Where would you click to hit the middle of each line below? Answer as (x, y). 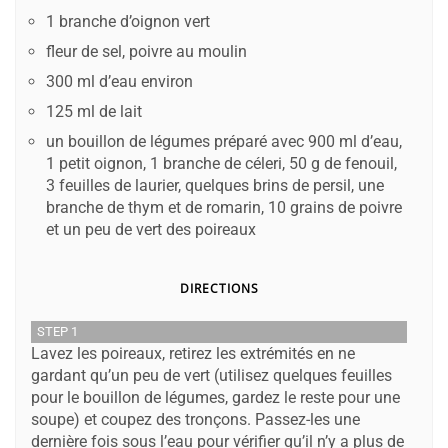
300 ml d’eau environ (119, 81)
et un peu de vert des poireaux (151, 229)
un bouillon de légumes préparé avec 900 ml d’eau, (224, 141)
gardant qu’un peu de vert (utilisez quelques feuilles (211, 375)
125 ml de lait (94, 111)
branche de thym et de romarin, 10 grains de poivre (224, 207)
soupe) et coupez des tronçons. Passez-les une (195, 419)
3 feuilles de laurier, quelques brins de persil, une (215, 185)
